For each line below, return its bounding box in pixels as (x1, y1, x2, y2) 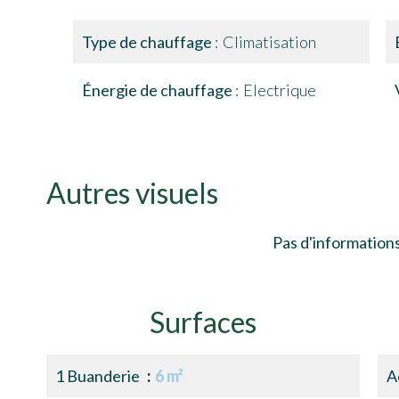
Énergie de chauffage (82, 80, 235, 100)
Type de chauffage (82, 32, 215, 52)
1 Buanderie (55, 366, 142, 386)
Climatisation (223, 32, 316, 52)
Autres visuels (46, 175, 218, 210)
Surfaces (150, 305, 256, 339)
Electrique (243, 80, 316, 100)
